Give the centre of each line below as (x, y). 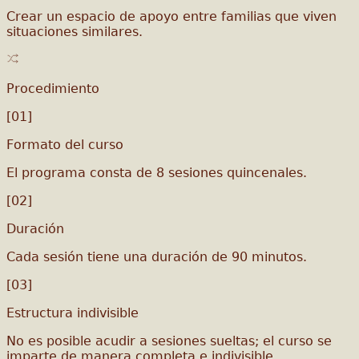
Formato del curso (65, 144)
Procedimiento (53, 88)
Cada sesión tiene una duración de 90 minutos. (157, 256)
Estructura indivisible (73, 313)
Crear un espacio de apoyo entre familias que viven (171, 16)
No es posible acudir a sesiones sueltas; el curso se (169, 341)
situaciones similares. (75, 31)
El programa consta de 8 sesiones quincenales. (157, 172)
